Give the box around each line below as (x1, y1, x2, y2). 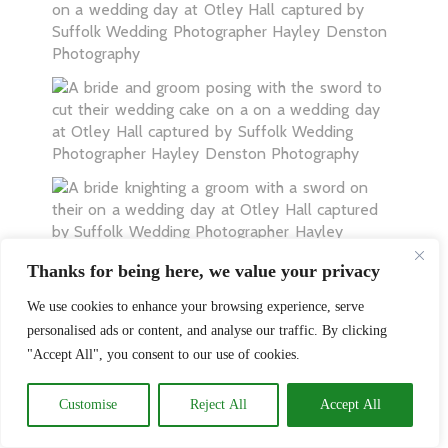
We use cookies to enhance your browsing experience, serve (27, 299, 364, 314)
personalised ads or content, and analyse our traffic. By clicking (27, 323, 387, 338)
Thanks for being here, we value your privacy (27, 261, 380, 281)
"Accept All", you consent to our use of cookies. (27, 347, 300, 362)
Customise (59, 397, 118, 412)
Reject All (190, 397, 247, 412)
